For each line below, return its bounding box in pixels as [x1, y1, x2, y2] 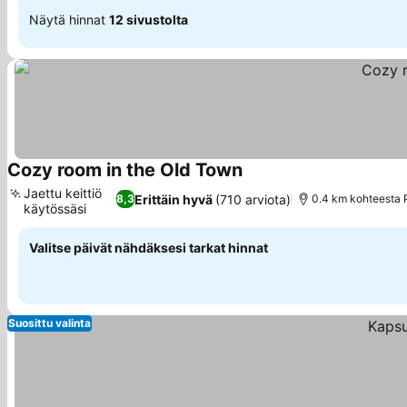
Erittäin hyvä [134, 191, 213, 207]
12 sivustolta [109, 11, 188, 27]
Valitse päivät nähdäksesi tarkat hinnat [29, 240, 268, 255]
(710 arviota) [214, 191, 291, 207]
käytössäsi [24, 201, 86, 216]
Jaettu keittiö [24, 185, 102, 201]
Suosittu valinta [8, 316, 91, 330]
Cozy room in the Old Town [7, 159, 243, 181]
